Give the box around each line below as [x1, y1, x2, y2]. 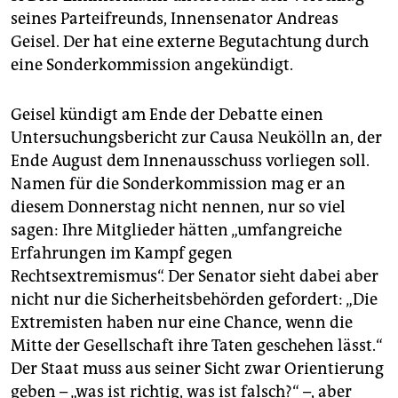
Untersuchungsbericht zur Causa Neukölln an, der [11, 128, 382, 148]
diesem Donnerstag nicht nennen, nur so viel [11, 197, 346, 218]
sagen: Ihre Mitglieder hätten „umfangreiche [11, 220, 342, 241]
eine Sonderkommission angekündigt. [11, 55, 293, 76]
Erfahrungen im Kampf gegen [11, 243, 233, 264]
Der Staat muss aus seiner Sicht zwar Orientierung [11, 359, 384, 379]
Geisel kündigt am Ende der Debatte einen [11, 105, 323, 125]
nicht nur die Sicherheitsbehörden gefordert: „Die [11, 290, 378, 310]
